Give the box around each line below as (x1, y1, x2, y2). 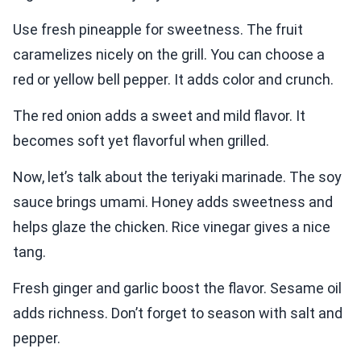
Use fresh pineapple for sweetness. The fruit (13, 20, 303, 38)
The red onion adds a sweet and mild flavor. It (13, 106, 305, 124)
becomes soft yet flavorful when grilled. (13, 131, 269, 149)
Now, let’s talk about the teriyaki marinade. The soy (13, 168, 342, 185)
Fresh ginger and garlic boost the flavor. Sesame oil (13, 279, 342, 297)
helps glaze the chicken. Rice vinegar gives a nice (13, 218, 330, 235)
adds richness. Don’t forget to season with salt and (13, 304, 342, 322)
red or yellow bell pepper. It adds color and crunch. (13, 70, 334, 88)
